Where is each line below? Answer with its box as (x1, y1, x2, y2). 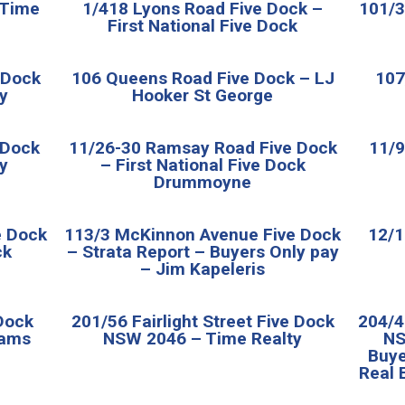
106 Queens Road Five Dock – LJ (71, 67, 334, 89)
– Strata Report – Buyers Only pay (66, 240, 339, 262)
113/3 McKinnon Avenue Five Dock (64, 223, 341, 245)
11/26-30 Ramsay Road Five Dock (68, 137, 337, 158)
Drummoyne (154, 171, 251, 193)
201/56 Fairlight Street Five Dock (71, 310, 334, 332)
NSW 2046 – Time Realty (103, 327, 302, 349)
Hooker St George (132, 84, 273, 106)
